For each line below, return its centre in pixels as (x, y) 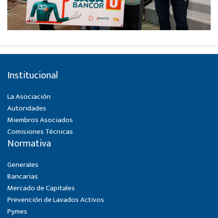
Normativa (29, 144)
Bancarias (23, 176)
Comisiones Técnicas (40, 132)
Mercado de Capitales (41, 188)
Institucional (33, 75)
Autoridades (27, 108)
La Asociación (29, 97)
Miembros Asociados (40, 120)
